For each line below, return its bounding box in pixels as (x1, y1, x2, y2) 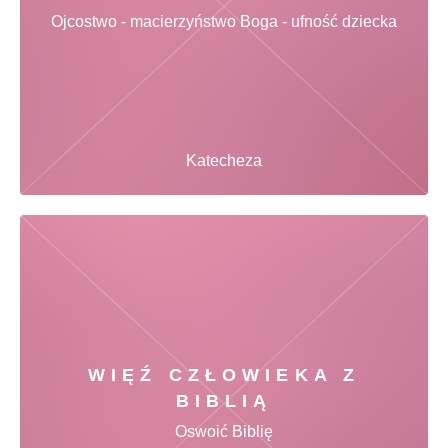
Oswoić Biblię (175, 422, 273, 440)
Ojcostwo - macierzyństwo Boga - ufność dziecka (51, 13, 397, 31)
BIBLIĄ (175, 391, 273, 412)
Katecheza (186, 152, 262, 170)
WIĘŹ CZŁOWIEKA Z (87, 365, 361, 386)
